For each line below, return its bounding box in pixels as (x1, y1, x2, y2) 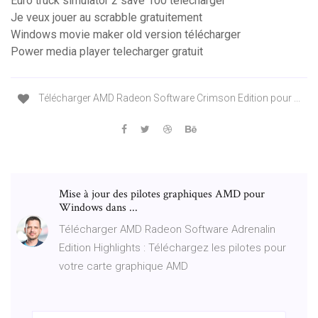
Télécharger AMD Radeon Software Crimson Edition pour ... (36, 92, 300, 104)
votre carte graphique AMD (59, 259, 188, 273)
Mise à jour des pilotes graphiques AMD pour (59, 186, 265, 202)
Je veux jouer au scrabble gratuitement (11, 11, 202, 25)
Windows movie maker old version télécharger (11, 28, 241, 42)
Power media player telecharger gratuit (11, 45, 203, 59)
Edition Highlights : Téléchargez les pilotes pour (59, 241, 286, 254)
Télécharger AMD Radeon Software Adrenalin (59, 222, 275, 236)
